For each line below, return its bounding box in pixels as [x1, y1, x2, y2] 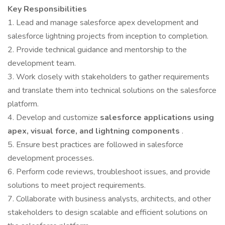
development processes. [8, 153, 94, 164]
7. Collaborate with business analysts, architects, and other [8, 193, 211, 204]
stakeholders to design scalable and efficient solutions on [8, 207, 207, 218]
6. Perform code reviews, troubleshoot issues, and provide [8, 166, 210, 177]
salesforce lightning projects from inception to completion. [8, 31, 208, 42]
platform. [8, 98, 39, 109]
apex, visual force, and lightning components [8, 126, 182, 137]
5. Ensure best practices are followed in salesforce [8, 139, 183, 150]
